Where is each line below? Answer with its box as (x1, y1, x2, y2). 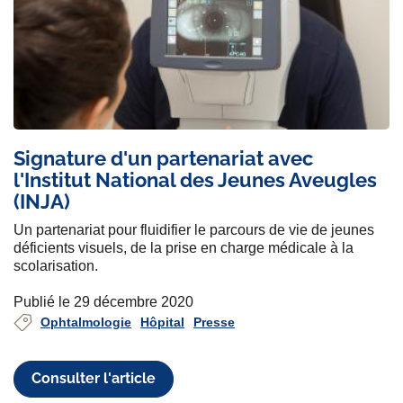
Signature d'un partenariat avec (13, 146, 313, 170)
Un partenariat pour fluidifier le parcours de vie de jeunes (13, 221, 374, 237)
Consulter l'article (31, 370, 157, 388)
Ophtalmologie (40, 314, 131, 329)
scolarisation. (13, 257, 98, 273)
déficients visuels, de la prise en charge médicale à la (13, 239, 354, 255)
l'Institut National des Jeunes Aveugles (13, 167, 377, 192)
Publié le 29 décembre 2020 (13, 293, 193, 309)
